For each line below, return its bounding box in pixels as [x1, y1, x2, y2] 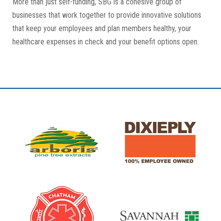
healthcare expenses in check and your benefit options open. [12, 37, 201, 46]
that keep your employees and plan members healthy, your [12, 24, 191, 33]
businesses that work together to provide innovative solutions [12, 10, 201, 20]
